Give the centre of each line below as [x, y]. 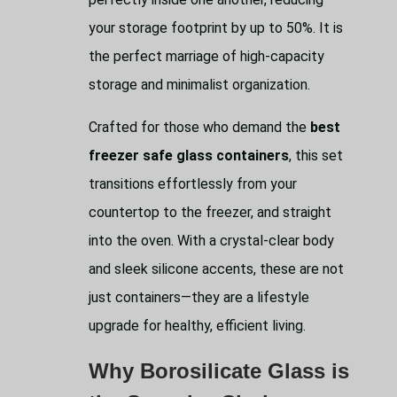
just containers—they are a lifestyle [199, 298]
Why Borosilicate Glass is [219, 371]
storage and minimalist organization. [199, 85]
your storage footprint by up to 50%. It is [216, 28]
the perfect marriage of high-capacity [206, 57]
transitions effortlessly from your [193, 184]
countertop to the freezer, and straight [210, 213]
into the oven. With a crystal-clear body [211, 241]
